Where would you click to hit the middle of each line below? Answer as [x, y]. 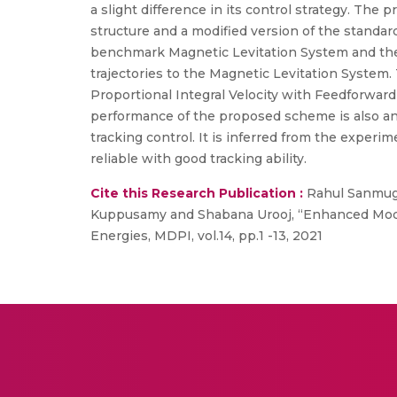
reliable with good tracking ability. [198, 159]
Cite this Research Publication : [197, 193]
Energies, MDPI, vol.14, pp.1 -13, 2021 [206, 236]
